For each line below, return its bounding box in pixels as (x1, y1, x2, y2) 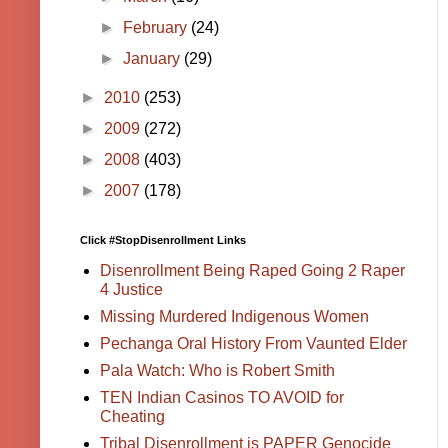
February (123, 19, 192, 37)
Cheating (100, 408, 165, 426)
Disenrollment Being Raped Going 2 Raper (100, 262, 405, 280)
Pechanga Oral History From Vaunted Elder (100, 335, 407, 353)
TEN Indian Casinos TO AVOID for (100, 389, 344, 407)
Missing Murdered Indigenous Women (100, 308, 369, 326)
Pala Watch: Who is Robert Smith (100, 362, 335, 380)
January (123, 50, 185, 68)
